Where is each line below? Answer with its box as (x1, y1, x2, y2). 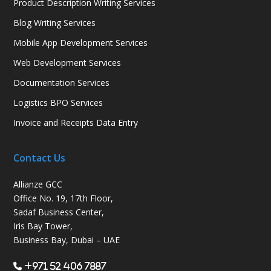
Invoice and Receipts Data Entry (13, 117, 139, 129)
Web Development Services (13, 57, 122, 69)
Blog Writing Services (13, 17, 96, 29)
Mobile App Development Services (13, 37, 148, 49)
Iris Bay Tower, (13, 220, 73, 232)
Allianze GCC (13, 178, 63, 191)
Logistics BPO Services (13, 97, 103, 109)
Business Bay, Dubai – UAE (13, 234, 120, 246)
